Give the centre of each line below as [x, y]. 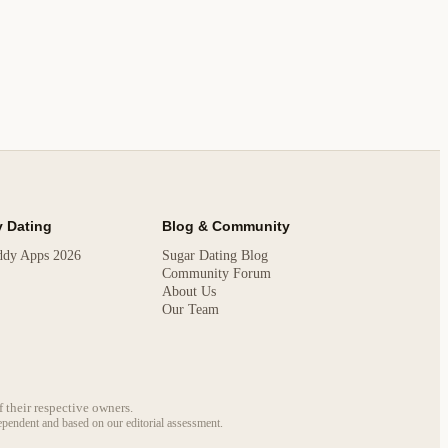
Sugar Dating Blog [214, 256]
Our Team [190, 310]
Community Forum [216, 274]
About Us [188, 292]
